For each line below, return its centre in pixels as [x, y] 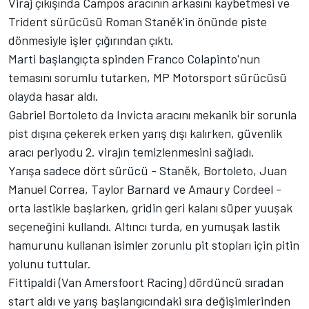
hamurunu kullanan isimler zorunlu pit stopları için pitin [154, 245]
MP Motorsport [192, 78]
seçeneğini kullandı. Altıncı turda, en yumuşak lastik [144, 227]
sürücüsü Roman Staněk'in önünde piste [157, 22]
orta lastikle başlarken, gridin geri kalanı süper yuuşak [150, 208]
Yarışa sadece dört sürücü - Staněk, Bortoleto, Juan [148, 171]
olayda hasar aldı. [53, 96]
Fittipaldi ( [35, 282]
